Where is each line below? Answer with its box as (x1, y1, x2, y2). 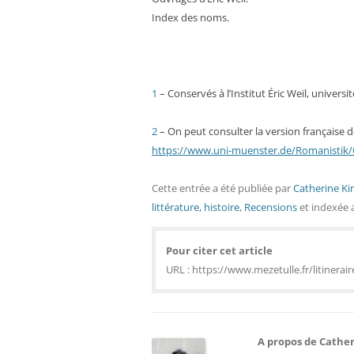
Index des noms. (152, 10, 229, 24)
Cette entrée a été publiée (152, 181, 275, 195)
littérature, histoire (152, 200, 239, 214)
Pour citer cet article (166, 243, 273, 258)
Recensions (244, 200, 297, 214)
